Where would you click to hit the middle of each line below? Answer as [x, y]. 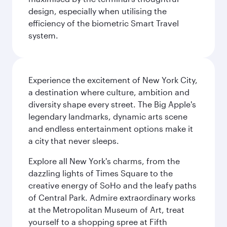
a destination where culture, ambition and [109, 92]
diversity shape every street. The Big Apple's [112, 104]
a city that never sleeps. [74, 141]
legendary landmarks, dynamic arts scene [108, 116]
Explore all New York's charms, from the [104, 161]
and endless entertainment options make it [111, 128]
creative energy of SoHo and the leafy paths [112, 185]
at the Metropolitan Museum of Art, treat [106, 210]
